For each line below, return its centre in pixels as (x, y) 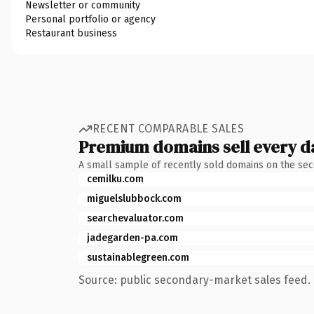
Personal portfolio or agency (90, 19)
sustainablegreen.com (138, 257)
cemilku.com (115, 179)
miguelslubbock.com (134, 198)
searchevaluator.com (135, 218)
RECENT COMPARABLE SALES (169, 129)
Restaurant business (71, 33)
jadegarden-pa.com (132, 238)
